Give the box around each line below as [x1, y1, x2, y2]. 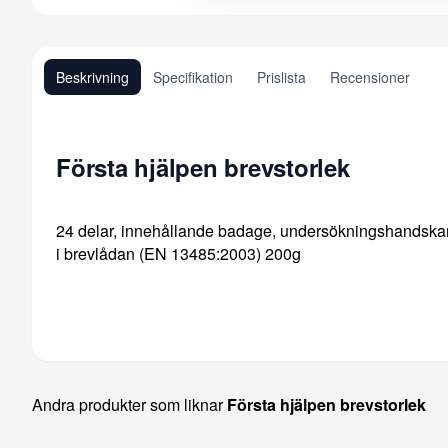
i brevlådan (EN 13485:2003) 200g [56, 241, 301, 265]
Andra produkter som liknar [32, 392, 227, 416]
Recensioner [330, 66, 410, 87]
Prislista [257, 66, 306, 87]
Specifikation [153, 66, 233, 87]
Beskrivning [56, 66, 129, 87]
